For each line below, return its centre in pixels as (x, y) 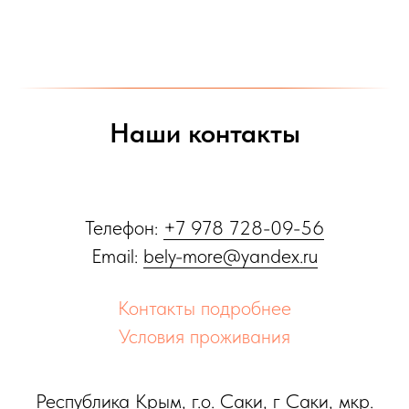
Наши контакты (204, 132)
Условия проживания (204, 336)
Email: (117, 256)
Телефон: (124, 227)
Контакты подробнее (204, 308)
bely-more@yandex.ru (231, 256)
